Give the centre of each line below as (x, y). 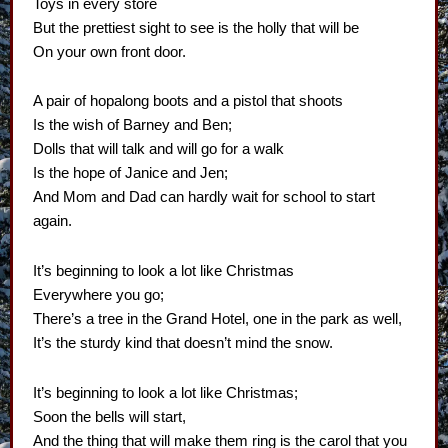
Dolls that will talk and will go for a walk (158, 149)
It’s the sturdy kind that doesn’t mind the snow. (183, 342)
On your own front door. (109, 51)
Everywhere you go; (98, 294)
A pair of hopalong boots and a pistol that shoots (188, 101)
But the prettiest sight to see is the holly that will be (196, 27)
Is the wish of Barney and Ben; (132, 125)
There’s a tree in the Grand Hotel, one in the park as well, (217, 318)
